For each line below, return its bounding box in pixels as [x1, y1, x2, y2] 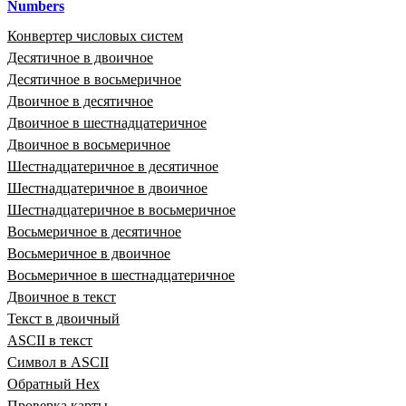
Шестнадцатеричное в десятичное [7, 158, 218, 174]
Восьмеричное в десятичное [7, 223, 181, 239]
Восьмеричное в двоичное [7, 245, 170, 261]
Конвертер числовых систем [7, 27, 183, 43]
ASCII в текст [7, 332, 92, 348]
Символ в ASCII [7, 353, 109, 370]
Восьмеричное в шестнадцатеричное [7, 266, 235, 283]
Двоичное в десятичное [7, 92, 153, 109]
